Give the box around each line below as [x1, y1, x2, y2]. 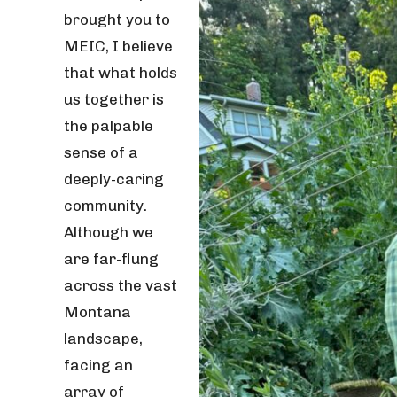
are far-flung [64, 250, 159, 268]
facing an [64, 356, 133, 374]
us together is [64, 90, 164, 108]
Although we [64, 223, 153, 241]
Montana [64, 303, 131, 321]
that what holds [64, 64, 177, 82]
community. [64, 197, 147, 214]
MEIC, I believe [64, 37, 173, 55]
